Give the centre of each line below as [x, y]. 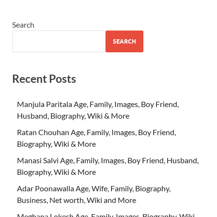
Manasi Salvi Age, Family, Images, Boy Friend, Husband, [108, 160]
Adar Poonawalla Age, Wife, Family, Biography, [94, 188]
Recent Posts [44, 79]
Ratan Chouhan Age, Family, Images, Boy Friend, [96, 132]
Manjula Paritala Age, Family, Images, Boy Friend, [98, 104]
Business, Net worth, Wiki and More [77, 200]
